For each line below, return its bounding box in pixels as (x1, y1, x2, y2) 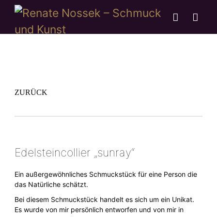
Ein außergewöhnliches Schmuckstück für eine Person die (15, 170, 197, 178)
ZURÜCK (15, 88, 47, 96)
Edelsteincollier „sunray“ (15, 146, 135, 159)
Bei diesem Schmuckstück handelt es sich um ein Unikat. (15, 195, 194, 203)
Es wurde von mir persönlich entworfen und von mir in (15, 205, 184, 214)
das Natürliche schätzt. (15, 180, 88, 188)
